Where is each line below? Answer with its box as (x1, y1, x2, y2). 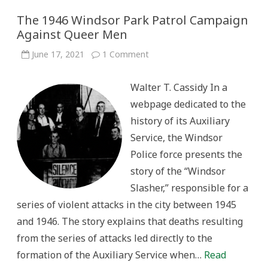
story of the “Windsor (130, 165, 226, 178)
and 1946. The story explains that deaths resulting (17, 215, 243, 228)
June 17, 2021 (32, 48, 84, 60)
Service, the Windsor (130, 131, 223, 144)
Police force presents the (130, 148, 242, 161)
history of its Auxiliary (130, 114, 230, 127)
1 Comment (102, 48, 149, 60)
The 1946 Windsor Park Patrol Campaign (17, 12, 248, 28)
